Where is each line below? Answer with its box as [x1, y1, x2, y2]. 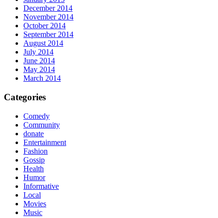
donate [23, 129, 44, 138]
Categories [4, 91, 46, 102]
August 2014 [23, 39, 63, 48]
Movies [23, 199, 46, 208]
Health [23, 164, 44, 173]
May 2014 [23, 65, 55, 74]
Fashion [23, 146, 48, 155]
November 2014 [23, 13, 73, 21]
